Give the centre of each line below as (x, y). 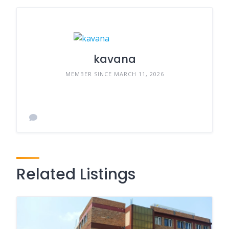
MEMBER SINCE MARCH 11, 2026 (114, 74)
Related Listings (76, 175)
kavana (114, 59)
